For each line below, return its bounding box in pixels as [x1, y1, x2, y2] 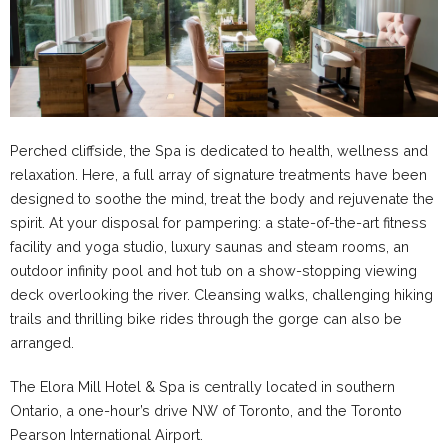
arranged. [10, 334, 74, 352]
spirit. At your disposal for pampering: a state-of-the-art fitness [10, 214, 427, 232]
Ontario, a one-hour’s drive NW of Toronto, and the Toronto [10, 402, 402, 420]
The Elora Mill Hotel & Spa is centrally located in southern [10, 378, 395, 396]
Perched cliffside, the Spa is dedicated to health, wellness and [10, 142, 428, 160]
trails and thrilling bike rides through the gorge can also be [10, 310, 402, 328]
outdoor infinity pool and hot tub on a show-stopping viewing [10, 262, 417, 280]
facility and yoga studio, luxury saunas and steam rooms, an [10, 238, 409, 256]
